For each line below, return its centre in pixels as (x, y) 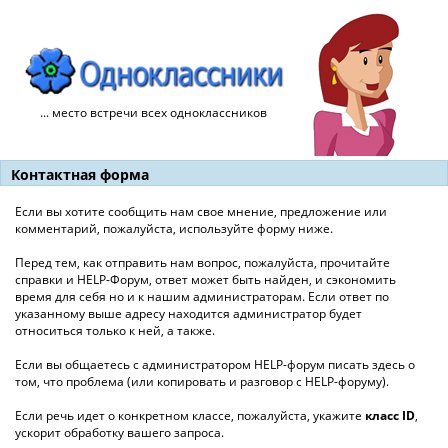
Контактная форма (80, 174)
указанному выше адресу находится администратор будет (188, 313)
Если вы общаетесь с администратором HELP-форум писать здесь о (215, 364)
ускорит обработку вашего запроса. (119, 432)
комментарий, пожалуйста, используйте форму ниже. (174, 228)
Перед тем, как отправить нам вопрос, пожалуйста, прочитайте (202, 262)
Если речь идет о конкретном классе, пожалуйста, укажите (190, 415)
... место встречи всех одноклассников (153, 112)
